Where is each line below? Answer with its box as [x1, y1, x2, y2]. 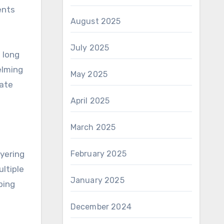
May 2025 [70, 69, 108, 79]
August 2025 [70, 16, 121, 26]
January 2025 [70, 175, 124, 185]
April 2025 [70, 96, 110, 105]
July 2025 [70, 43, 109, 52]
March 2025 [70, 122, 116, 132]
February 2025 [70, 149, 127, 158]
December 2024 [70, 202, 132, 211]
